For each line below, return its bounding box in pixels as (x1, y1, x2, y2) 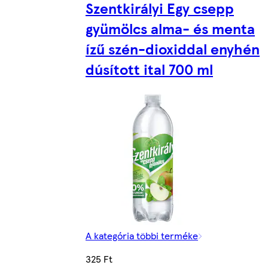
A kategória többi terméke (86, 228, 198, 242)
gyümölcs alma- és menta (86, 17, 255, 38)
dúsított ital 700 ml (86, 58, 213, 79)
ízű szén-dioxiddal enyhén (86, 38, 260, 59)
